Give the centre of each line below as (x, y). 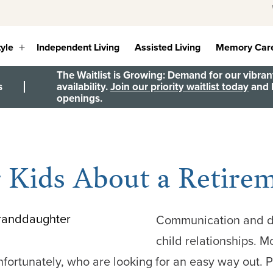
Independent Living (78, 48)
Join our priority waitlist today (179, 87)
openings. (79, 98)
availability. (83, 87)
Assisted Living (168, 48)
